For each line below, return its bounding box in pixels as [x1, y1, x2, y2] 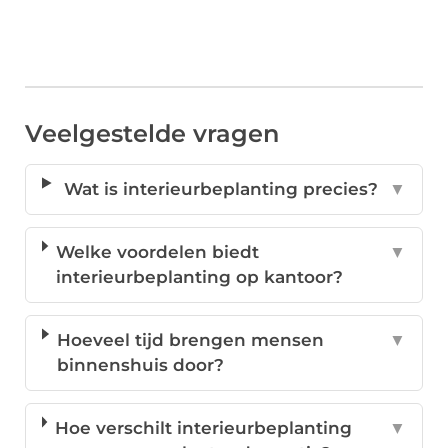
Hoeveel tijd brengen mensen [57, 330, 325, 351]
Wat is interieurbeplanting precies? [63, 179, 378, 200]
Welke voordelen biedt [56, 242, 260, 263]
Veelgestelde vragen [25, 119, 279, 149]
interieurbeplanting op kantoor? [56, 267, 344, 288]
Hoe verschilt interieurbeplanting [55, 418, 353, 439]
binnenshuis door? [57, 355, 225, 376]
